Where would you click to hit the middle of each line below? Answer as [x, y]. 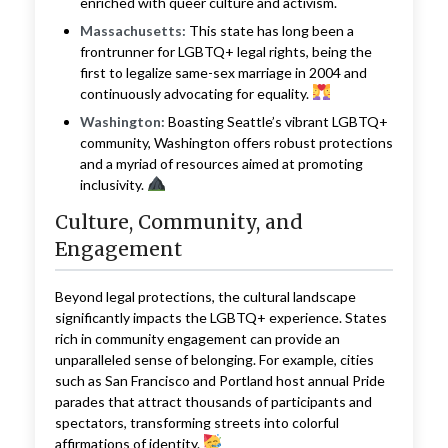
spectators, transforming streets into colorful [196, 422]
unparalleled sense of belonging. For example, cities [214, 359]
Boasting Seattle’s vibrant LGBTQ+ [276, 121]
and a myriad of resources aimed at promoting [221, 163]
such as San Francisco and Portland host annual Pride [219, 380]
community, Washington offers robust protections [236, 142]
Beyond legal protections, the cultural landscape [205, 296]
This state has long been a [269, 30]
